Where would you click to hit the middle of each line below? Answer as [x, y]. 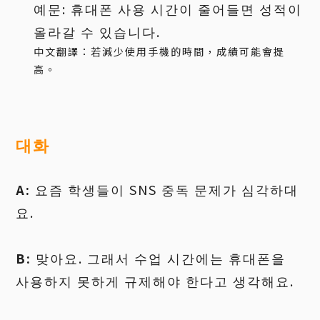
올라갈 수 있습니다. [97, 31]
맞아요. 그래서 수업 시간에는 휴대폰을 [161, 258]
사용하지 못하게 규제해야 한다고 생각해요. [155, 281]
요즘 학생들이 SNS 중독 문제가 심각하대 [165, 189]
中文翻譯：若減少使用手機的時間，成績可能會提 [160, 51]
